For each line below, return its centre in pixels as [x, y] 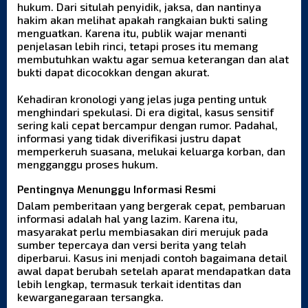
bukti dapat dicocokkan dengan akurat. [113, 72]
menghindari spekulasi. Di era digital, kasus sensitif [145, 112]
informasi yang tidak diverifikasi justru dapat [129, 138]
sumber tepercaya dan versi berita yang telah [132, 245]
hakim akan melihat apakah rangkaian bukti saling [142, 20]
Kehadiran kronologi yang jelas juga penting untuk [142, 99]
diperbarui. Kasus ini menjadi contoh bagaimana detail [152, 258]
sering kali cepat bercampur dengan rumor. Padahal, [147, 125]
